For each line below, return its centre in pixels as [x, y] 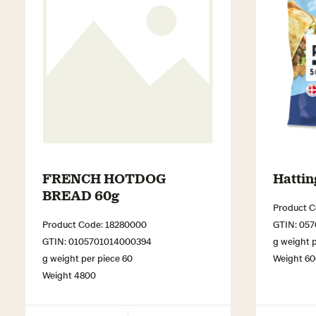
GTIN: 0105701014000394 [97, 241]
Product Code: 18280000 [95, 224]
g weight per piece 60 [87, 258]
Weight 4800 [69, 275]
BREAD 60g [81, 195]
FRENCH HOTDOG [104, 178]
